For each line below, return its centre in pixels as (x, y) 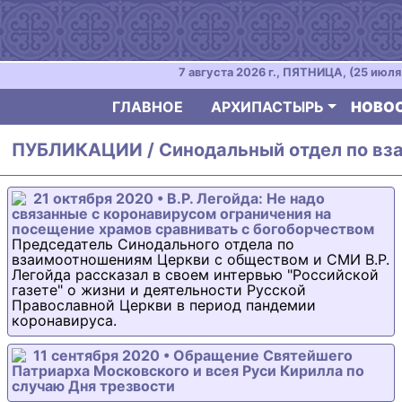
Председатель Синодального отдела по (153, 244)
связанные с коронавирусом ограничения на (171, 214)
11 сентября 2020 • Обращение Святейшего (193, 355)
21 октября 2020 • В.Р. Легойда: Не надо (179, 198)
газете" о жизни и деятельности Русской (159, 290)
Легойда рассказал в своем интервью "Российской (195, 275)
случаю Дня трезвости (93, 386)
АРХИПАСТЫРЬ (267, 107)
